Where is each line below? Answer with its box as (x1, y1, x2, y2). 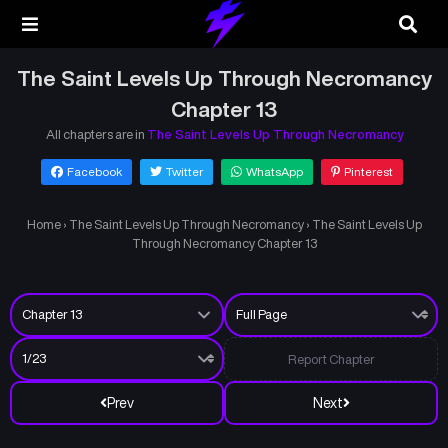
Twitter (165, 165, 203, 178)
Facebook (66, 165, 122, 178)
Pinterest (343, 165, 393, 178)
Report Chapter (287, 352, 375, 366)
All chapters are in (45, 128, 147, 141)
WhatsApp (245, 165, 303, 178)
